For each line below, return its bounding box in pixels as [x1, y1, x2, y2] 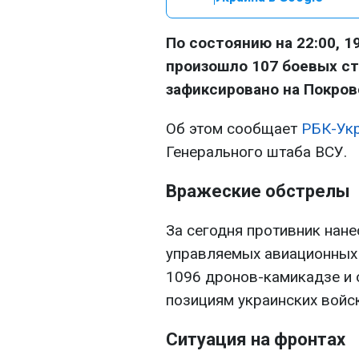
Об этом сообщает [166, 119, 301, 138]
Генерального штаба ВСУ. [166, 143, 347, 161]
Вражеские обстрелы [166, 181, 350, 201]
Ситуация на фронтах [166, 329, 345, 349]
